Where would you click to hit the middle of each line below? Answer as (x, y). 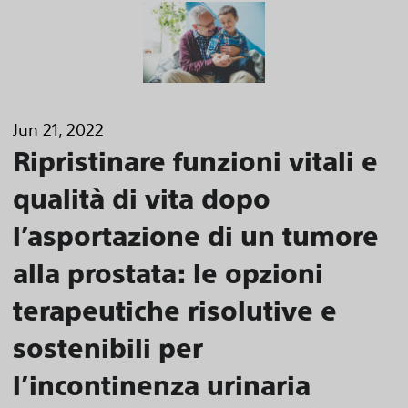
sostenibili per (108, 347)
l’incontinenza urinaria (162, 385)
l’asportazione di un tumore (196, 235)
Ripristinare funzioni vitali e (195, 161)
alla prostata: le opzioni (168, 273)
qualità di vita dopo (142, 198)
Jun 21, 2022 (58, 129)
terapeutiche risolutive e (175, 310)
